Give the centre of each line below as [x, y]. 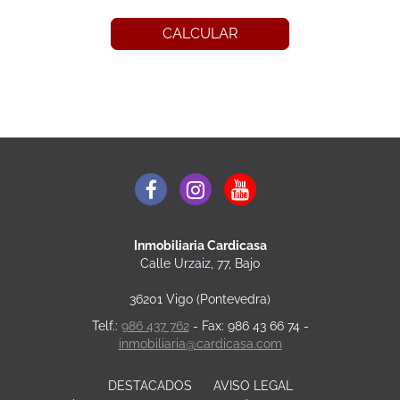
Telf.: [106, 325]
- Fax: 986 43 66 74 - [249, 325]
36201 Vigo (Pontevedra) [200, 299]
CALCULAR [200, 33]
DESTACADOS [150, 386]
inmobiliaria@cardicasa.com [200, 343]
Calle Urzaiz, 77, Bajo [200, 263]
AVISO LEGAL [253, 386]
